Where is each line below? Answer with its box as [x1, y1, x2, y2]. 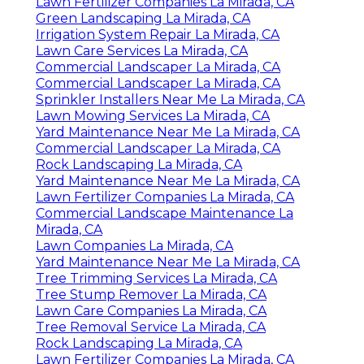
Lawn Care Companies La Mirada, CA [36, 303, 266, 319]
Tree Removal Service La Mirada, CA [36, 319, 266, 336]
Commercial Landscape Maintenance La [36, 206, 293, 222]
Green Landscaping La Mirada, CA [36, 11, 250, 27]
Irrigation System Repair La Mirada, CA [36, 27, 279, 43]
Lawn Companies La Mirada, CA [36, 238, 233, 254]
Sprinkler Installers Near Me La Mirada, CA [36, 92, 305, 108]
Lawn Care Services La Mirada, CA [36, 43, 248, 59]
